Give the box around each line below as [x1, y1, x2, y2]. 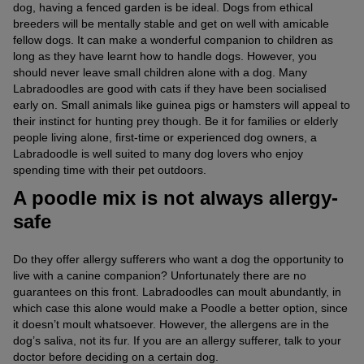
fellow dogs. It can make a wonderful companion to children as [13, 32, 333, 46]
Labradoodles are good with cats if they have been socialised [13, 81, 327, 95]
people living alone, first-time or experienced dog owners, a [13, 130, 317, 144]
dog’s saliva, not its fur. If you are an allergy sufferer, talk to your [13, 333, 341, 347]
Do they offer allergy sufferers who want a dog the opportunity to [13, 252, 344, 266]
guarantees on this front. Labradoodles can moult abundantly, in [13, 284, 341, 298]
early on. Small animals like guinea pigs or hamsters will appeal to [13, 97, 350, 111]
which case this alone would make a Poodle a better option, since [13, 301, 348, 314]
